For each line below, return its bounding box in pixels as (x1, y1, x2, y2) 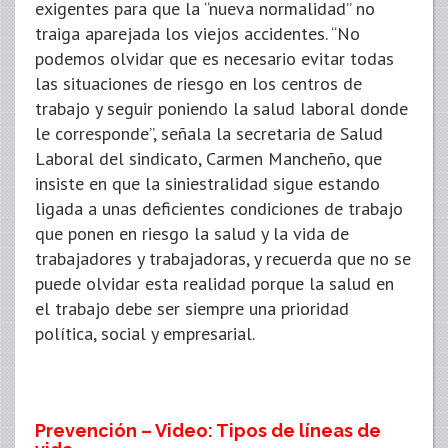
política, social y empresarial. (35, 322, 255, 346)
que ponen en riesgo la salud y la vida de (35, 222, 349, 246)
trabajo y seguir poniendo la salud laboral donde (35, 97, 408, 121)
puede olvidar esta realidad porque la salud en (35, 272, 394, 296)
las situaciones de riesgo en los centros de (35, 72, 362, 96)
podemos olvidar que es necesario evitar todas (35, 47, 394, 71)
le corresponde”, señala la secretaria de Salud (35, 122, 383, 146)
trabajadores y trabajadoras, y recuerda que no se (35, 247, 411, 271)
